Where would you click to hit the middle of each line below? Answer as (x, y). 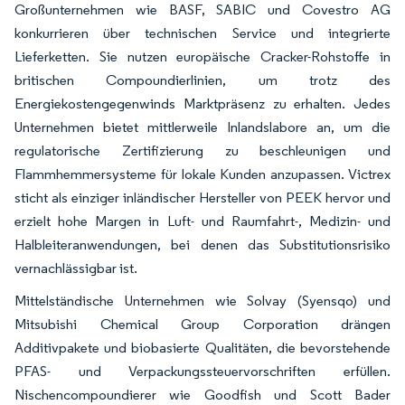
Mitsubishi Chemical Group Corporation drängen (202, 325)
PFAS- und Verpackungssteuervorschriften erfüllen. (202, 372)
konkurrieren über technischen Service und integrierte (202, 33)
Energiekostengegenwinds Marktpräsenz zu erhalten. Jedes (202, 104)
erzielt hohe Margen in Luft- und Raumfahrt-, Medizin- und (202, 221)
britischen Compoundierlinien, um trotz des (202, 80)
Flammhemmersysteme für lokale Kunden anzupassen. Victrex (202, 174)
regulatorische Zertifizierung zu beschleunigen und (202, 151)
